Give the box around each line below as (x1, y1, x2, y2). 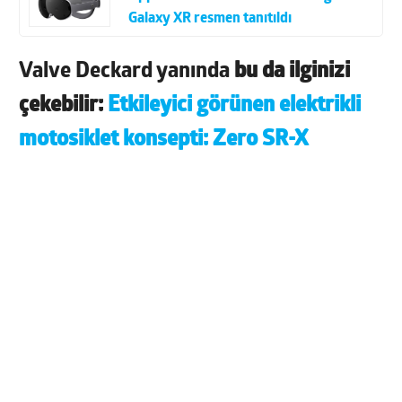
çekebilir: (19, 94, 109, 117)
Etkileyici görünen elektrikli (108, 94, 362, 117)
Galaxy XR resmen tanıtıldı (128, 11, 293, 26)
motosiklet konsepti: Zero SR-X (19, 128, 309, 151)
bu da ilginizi (234, 60, 351, 83)
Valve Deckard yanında (19, 60, 235, 83)
